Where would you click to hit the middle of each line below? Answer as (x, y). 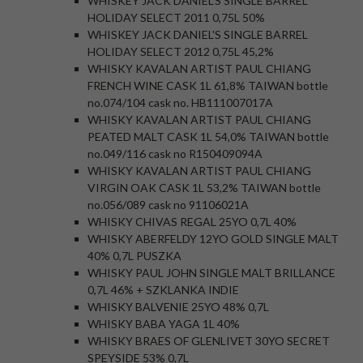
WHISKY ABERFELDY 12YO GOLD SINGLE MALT (213, 239)
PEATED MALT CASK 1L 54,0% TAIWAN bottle (208, 137)
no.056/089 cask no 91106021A (168, 205)
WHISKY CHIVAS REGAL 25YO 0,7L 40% (192, 222)
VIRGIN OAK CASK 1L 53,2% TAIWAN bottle (204, 188)
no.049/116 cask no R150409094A (175, 154)
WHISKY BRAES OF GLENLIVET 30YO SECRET (209, 341)
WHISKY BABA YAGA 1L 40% (164, 324)
